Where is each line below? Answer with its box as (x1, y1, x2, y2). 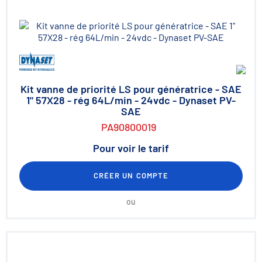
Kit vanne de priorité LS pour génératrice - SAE (20, 82, 242, 95)
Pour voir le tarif (93, 142, 169, 154)
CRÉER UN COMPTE (94, 171, 168, 180)
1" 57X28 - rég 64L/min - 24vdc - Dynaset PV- (26, 94, 236, 106)
